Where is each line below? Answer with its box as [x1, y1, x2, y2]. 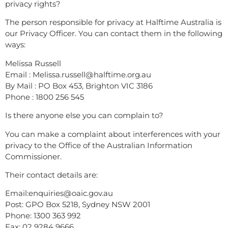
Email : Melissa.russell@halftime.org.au [5, 69, 151, 79]
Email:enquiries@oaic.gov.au [5, 188, 113, 198]
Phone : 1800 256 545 [5, 92, 84, 102]
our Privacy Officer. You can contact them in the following [5, 28, 222, 39]
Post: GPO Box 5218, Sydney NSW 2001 [5, 199, 150, 210]
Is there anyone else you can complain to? [5, 110, 163, 121]
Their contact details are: [5, 169, 98, 180]
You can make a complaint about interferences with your [5, 129, 220, 139]
